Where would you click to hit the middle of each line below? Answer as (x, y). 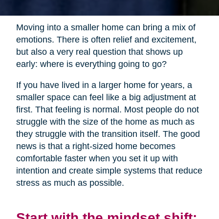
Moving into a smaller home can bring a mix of (106, 28)
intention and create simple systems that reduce (109, 171)
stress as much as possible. (70, 183)
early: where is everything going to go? (91, 64)
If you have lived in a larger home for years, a (104, 85)
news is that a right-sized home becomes (96, 146)
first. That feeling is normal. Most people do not (107, 110)
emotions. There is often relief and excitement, (106, 40)
